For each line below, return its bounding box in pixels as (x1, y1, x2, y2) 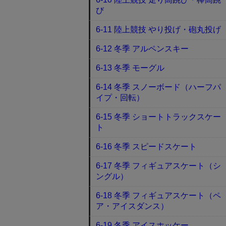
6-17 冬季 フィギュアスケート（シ (96, 161, 221, 170)
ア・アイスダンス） (96, 202, 169, 210)
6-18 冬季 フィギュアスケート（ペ (96, 191, 221, 200)
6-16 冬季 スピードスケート (96, 142, 197, 151)
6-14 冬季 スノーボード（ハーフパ (96, 83, 221, 91)
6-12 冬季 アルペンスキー (96, 44, 189, 53)
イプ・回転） (96, 93, 145, 102)
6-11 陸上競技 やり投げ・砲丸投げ (96, 25, 221, 34)
